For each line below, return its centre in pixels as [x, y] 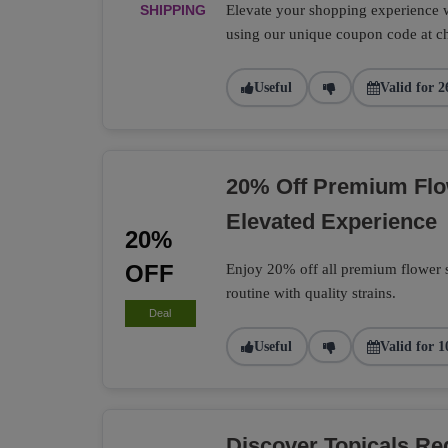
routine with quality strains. [310, 293]
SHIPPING [173, 10]
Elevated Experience [331, 221]
